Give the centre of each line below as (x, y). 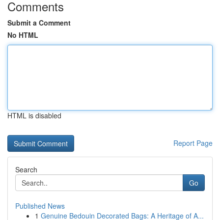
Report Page (193, 143)
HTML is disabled (34, 115)
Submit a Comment (39, 23)
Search (26, 169)
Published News (40, 206)
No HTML (23, 35)
